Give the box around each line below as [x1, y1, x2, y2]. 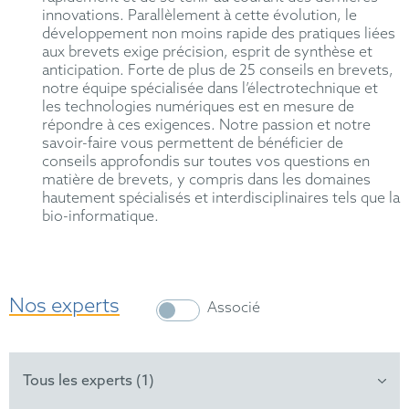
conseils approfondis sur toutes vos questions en [41, 153, 370, 172]
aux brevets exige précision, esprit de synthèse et [41, 44, 372, 62]
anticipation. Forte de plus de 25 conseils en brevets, [41, 62, 393, 80]
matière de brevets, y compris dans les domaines [41, 172, 371, 190]
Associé [207, 299, 260, 318]
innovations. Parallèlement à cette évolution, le [41, 7, 357, 26]
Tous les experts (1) [23, 372, 154, 391]
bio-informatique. [41, 208, 159, 226]
